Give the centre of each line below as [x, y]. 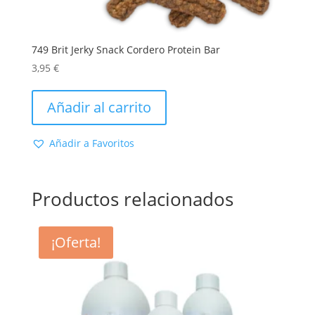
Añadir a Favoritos [91, 143]
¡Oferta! [76, 243]
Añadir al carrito [99, 108]
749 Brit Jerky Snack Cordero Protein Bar [126, 50]
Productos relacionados [132, 199]
